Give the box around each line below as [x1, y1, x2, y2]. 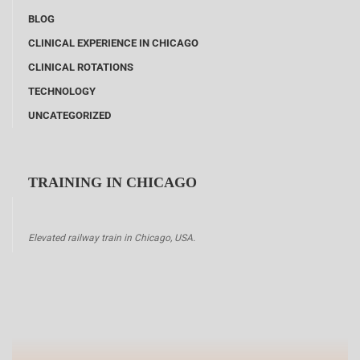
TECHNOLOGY [28, 84, 96, 97]
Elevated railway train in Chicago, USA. [28, 231, 195, 243]
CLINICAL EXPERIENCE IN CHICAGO [28, 36, 198, 49]
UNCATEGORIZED [28, 108, 111, 121]
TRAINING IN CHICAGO [28, 174, 197, 190]
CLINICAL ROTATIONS [28, 60, 133, 73]
